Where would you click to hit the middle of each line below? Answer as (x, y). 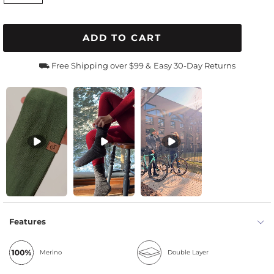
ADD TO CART (122, 38)
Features (28, 222)
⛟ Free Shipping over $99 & (95, 65)
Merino (51, 253)
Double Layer (188, 253)
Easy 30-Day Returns (194, 65)
